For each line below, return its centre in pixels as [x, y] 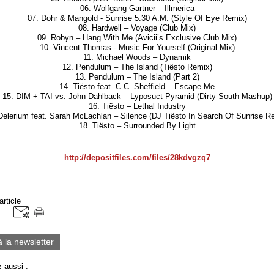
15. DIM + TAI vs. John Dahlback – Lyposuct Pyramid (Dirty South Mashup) [137, 96]
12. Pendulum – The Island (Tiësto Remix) [137, 67]
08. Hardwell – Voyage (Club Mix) [137, 28]
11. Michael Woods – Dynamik [137, 57]
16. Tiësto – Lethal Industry [137, 106]
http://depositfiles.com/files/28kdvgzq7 [137, 157]
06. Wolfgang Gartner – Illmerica [137, 8]
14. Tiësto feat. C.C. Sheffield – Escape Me [137, 86]
